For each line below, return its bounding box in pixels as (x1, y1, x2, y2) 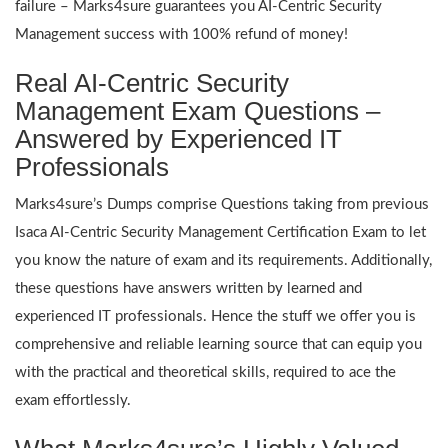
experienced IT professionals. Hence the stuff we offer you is (15, 308, 416, 324)
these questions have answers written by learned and (15, 280, 362, 296)
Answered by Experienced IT (15, 123, 342, 154)
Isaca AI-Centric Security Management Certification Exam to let (15, 224, 426, 240)
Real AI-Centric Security (15, 67, 289, 98)
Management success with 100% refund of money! (15, 26, 348, 42)
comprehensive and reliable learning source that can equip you (15, 336, 422, 352)
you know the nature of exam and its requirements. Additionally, (15, 252, 432, 268)
